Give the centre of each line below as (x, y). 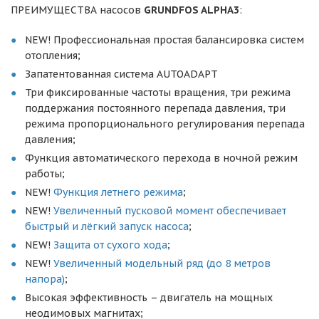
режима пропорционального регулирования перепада (165, 124)
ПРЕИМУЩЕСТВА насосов (77, 10)
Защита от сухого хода (109, 245)
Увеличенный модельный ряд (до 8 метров (161, 263)
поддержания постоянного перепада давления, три (155, 108)
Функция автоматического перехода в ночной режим (161, 158)
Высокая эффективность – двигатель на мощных (149, 298)
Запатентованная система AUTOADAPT (121, 74)
